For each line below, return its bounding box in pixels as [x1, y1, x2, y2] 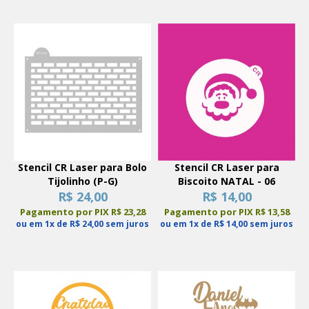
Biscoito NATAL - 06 [178, 175, 275, 188]
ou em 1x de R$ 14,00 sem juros [160, 218, 293, 230]
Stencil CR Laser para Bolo [18, 161, 147, 175]
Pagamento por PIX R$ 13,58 [163, 206, 290, 219]
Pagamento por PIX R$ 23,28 [19, 206, 146, 219]
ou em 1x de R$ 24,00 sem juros [16, 218, 149, 230]
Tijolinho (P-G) [47, 175, 118, 188]
